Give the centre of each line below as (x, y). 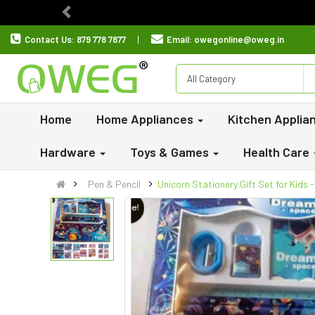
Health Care (278, 152)
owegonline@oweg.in (239, 39)
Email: (180, 39)
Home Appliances (146, 119)
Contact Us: (51, 39)
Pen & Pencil (114, 184)
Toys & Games (171, 152)
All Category (211, 79)
